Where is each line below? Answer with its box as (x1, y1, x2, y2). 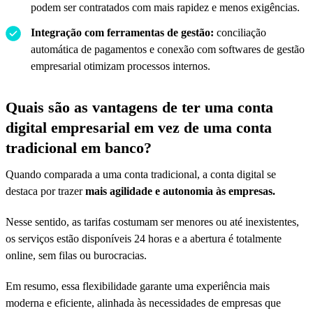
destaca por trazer (6, 184, 85, 197)
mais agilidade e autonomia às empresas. (85, 184, 275, 197)
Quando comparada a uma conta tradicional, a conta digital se (6, 168, 276, 180)
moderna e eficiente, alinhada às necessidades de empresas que (6, 296, 281, 309)
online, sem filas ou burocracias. (6, 249, 147, 261)
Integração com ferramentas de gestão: (31, 26, 217, 38)
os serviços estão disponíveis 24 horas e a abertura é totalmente (6, 232, 282, 245)
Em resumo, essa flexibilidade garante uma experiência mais (6, 279, 270, 292)
